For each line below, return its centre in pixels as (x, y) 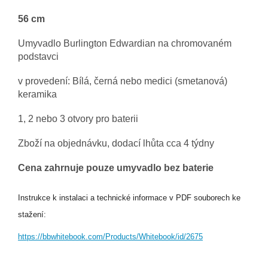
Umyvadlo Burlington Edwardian (87, 44)
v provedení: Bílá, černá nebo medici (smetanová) (123, 81)
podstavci (38, 57)
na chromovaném (194, 44)
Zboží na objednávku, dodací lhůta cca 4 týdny (116, 144)
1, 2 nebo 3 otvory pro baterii (78, 119)
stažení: (32, 215)
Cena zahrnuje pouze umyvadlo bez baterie (116, 168)
